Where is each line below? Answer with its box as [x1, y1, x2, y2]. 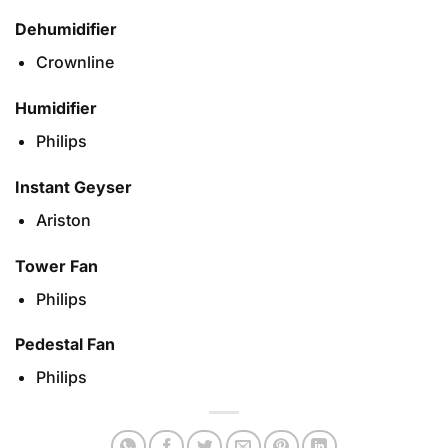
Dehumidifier [15, 19, 117, 40]
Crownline [35, 52, 114, 73]
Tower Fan [15, 255, 98, 276]
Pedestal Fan [15, 334, 115, 355]
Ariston [35, 209, 91, 230]
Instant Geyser [15, 176, 132, 197]
